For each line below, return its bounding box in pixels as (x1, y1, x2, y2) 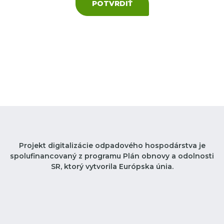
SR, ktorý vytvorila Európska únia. (50, 161, 173, 171)
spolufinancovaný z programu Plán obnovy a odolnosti (10, 151, 214, 160)
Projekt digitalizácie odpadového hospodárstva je (18, 140, 205, 150)
